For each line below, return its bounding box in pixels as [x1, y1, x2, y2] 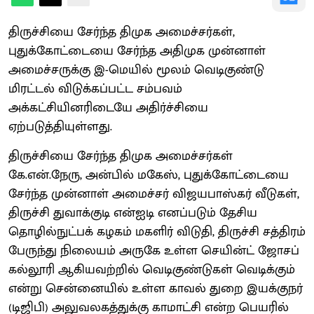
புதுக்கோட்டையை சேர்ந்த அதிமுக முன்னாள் [8, 40, 266, 62]
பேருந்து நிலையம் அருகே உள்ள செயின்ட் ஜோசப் [8, 240, 299, 261]
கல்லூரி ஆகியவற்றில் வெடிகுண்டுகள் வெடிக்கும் [8, 259, 295, 280]
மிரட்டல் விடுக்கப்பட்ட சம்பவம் [8, 78, 182, 100]
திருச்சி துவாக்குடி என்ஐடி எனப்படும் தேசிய [8, 202, 257, 224]
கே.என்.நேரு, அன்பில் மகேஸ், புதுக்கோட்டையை [8, 164, 289, 186]
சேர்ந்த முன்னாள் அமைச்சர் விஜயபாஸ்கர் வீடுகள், [8, 183, 299, 205]
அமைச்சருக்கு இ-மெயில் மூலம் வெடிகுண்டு [8, 59, 264, 81]
